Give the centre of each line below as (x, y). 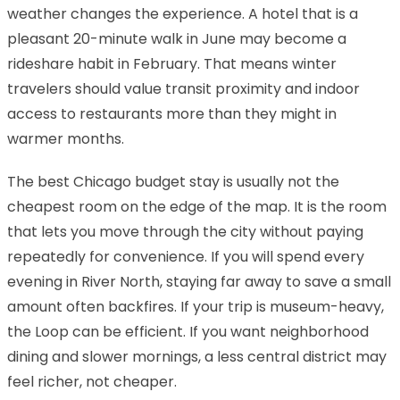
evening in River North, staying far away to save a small (199, 281)
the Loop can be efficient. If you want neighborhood (188, 331)
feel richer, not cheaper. (92, 381)
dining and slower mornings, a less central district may (197, 356)
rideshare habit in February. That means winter (172, 63)
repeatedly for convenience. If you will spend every (186, 256)
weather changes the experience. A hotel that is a (183, 13)
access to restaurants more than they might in (172, 113)
